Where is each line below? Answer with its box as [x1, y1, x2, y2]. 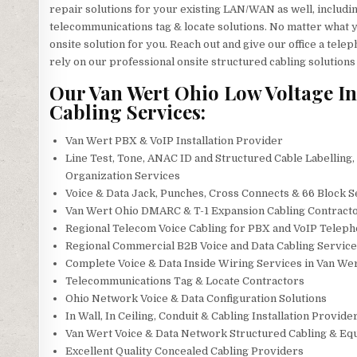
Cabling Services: [49, 98, 206, 124]
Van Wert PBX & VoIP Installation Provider [65, 135, 283, 147]
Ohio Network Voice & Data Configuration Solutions [65, 292, 327, 305]
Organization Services [65, 170, 180, 182]
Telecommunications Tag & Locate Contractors [65, 275, 304, 288]
